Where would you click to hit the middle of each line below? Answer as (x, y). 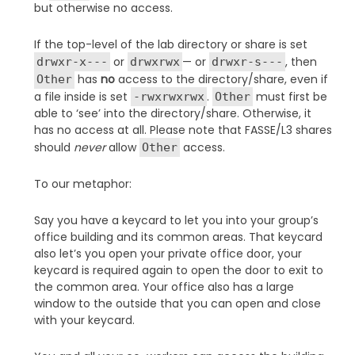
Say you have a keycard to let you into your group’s (176, 220)
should (53, 147)
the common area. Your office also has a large (164, 286)
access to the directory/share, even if (221, 79)
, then (301, 61)
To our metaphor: (82, 183)
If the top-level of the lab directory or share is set (170, 44)
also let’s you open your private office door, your (168, 253)
